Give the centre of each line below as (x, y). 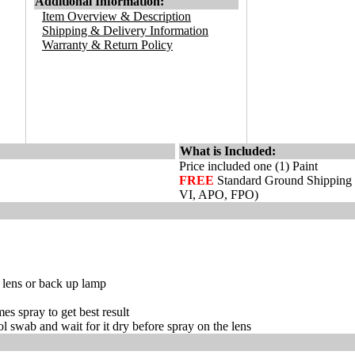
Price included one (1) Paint (248, 166)
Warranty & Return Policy (107, 45)
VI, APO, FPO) (219, 195)
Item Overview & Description (116, 16)
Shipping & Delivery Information (125, 31)
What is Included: (228, 151)
